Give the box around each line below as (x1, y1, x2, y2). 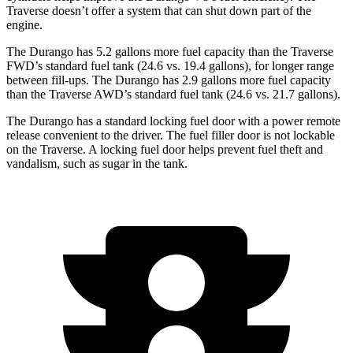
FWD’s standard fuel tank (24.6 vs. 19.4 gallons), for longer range (6, 59, 334, 73)
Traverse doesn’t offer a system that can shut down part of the (6, 4, 311, 18)
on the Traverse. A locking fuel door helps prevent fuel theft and (6, 143, 323, 157)
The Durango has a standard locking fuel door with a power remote (6, 114, 340, 128)
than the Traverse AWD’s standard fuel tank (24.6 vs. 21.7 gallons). (6, 87, 340, 102)
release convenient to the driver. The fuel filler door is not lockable (6, 128, 335, 143)
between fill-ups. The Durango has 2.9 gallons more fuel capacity (6, 73, 331, 87)
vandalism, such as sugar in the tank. (6, 157, 188, 171)
